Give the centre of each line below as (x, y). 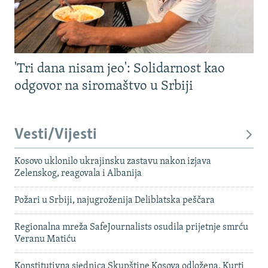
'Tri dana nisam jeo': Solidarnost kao (120, 69)
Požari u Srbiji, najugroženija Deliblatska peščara (115, 200)
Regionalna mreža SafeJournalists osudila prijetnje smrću (131, 227)
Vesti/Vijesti (56, 135)
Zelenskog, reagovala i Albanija (78, 173)
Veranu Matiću (45, 239)
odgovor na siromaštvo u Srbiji (104, 86)
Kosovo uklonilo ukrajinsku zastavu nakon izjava (113, 161)
